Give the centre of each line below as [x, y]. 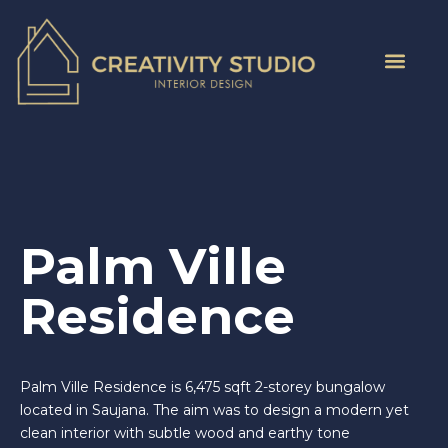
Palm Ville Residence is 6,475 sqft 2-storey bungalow [202, 387]
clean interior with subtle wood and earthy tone [185, 433]
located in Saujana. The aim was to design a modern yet [214, 410]
